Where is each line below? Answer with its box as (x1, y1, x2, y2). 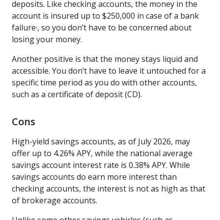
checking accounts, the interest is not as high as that (12, 183, 205, 194)
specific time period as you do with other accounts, (12, 77, 197, 88)
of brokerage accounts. (12, 194, 97, 206)
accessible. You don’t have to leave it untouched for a (12, 65, 206, 76)
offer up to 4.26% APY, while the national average (12, 147, 192, 159)
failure (12, 22, 36, 33)
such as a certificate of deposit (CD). (12, 88, 144, 100)
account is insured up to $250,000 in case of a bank (12, 10, 199, 21)
